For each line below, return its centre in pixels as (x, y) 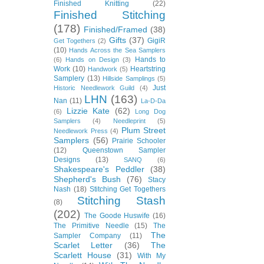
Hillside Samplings (129, 78)
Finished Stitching (110, 15)
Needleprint (129, 121)
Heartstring (148, 69)
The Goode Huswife (117, 216)
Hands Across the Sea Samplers (118, 50)
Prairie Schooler (139, 141)
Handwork (103, 69)
